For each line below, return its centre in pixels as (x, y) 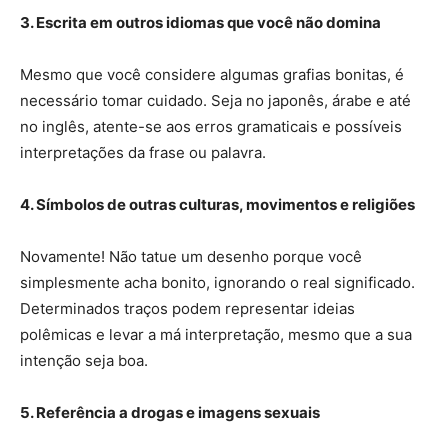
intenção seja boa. (86, 361)
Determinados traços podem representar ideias (187, 309)
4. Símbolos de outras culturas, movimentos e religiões (219, 205)
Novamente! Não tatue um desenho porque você (191, 257)
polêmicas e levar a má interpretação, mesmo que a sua (216, 335)
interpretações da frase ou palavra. (145, 153)
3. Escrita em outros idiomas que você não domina (200, 23)
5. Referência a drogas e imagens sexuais (171, 413)
